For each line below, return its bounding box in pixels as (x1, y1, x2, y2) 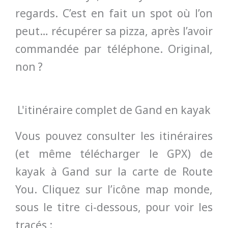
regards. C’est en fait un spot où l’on (15, 6, 213, 21)
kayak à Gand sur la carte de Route (15, 164, 213, 179)
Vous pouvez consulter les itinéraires (15, 128, 213, 143)
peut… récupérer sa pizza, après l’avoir (15, 24, 213, 39)
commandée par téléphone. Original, (15, 42, 213, 56)
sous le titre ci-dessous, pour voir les (15, 199, 213, 214)
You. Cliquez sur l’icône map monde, (15, 182, 213, 196)
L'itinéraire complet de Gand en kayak (17, 102, 211, 117)
